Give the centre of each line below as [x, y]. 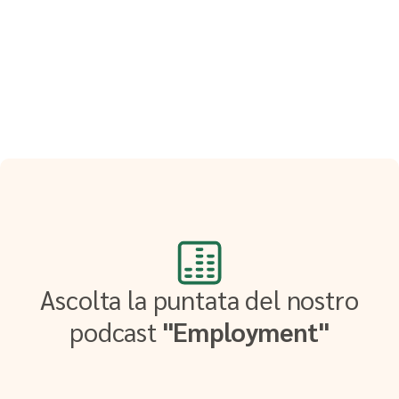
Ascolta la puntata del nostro [199, 299]
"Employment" [243, 331]
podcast [114, 331]
